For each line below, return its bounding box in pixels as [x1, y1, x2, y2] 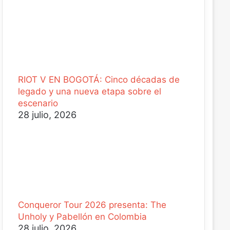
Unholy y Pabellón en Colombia [17, 212, 147, 222]
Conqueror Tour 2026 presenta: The [17, 200, 166, 210]
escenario [17, 98, 58, 108]
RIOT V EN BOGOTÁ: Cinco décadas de [17, 74, 180, 85]
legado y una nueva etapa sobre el [17, 86, 161, 97]
